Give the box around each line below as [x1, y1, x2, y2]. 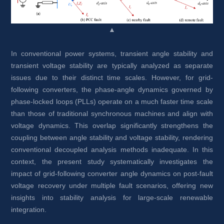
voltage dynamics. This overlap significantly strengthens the [11, 121, 213, 130]
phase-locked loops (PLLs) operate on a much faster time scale [11, 97, 213, 106]
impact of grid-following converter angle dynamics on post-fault [11, 169, 213, 178]
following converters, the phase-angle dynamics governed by [11, 85, 213, 94]
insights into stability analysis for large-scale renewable [11, 193, 213, 202]
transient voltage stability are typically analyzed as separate [11, 61, 213, 70]
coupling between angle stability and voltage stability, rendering [11, 133, 213, 142]
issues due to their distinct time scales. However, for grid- [11, 73, 213, 82]
